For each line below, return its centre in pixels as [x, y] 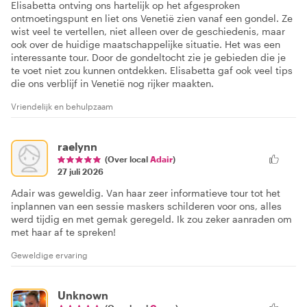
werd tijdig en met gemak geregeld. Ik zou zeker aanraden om [151, 219]
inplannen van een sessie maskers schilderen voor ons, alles [146, 206]
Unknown [83, 295]
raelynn [77, 147]
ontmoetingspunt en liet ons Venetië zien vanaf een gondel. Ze [152, 19]
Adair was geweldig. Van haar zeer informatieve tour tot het [146, 193]
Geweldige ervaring [49, 255]
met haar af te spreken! [63, 232]
